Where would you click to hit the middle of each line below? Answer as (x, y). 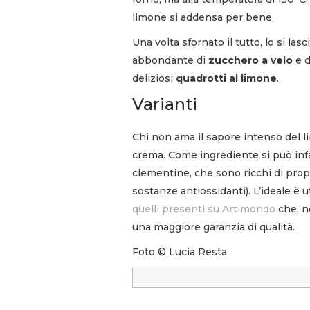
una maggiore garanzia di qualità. (213, 227)
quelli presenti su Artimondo (204, 209)
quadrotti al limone (226, 78)
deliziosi (154, 78)
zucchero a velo (250, 60)
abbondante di (170, 60)
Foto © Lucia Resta (180, 252)
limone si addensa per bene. (203, 17)
